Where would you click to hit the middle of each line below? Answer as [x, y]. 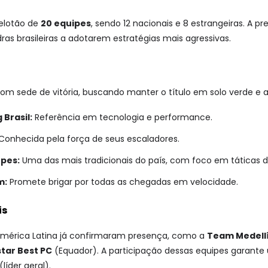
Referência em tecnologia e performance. [122, 117]
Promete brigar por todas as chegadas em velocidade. [123, 182]
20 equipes [66, 23]
